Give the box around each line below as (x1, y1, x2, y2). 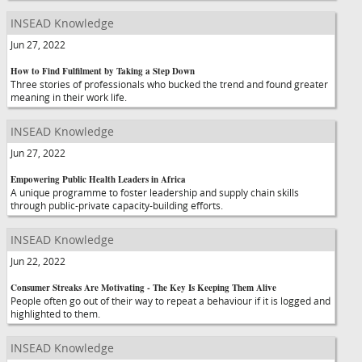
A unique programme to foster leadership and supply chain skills (11, 186, 299, 199)
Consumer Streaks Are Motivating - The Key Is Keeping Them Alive (11, 281, 276, 294)
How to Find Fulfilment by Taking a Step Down (11, 65, 195, 78)
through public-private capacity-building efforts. (11, 199, 223, 212)
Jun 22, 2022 (11, 255, 65, 267)
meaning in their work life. (11, 90, 127, 103)
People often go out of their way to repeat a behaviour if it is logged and (11, 294, 330, 307)
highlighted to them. (11, 307, 100, 320)
